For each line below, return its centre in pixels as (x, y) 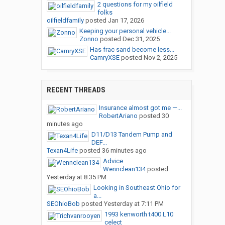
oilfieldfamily (65, 21)
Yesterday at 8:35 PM (76, 177)
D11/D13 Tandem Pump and (132, 135)
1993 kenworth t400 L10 (139, 214)
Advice (113, 161)
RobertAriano (118, 116)
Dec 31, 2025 (141, 39)
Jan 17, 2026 (126, 21)
